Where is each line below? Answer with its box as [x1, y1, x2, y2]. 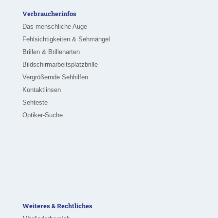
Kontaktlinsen [22, 86, 61, 94]
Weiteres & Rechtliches [22, 201, 92, 211]
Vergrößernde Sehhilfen [22, 73, 88, 81]
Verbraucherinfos [22, 9, 76, 18]
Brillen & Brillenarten [22, 48, 80, 56]
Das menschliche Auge [22, 23, 87, 31]
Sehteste [22, 99, 48, 107]
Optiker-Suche [22, 111, 63, 119]
